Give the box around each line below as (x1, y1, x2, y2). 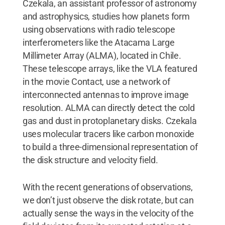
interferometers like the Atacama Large (22, 37, 175, 48)
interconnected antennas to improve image (22, 89, 189, 100)
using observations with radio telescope (22, 24, 175, 35)
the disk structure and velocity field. (22, 154, 158, 165)
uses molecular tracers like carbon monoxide (22, 128, 195, 139)
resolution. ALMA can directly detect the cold (22, 102, 195, 113)
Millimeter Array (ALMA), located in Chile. (22, 50, 181, 61)
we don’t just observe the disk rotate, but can (22, 194, 194, 205)
